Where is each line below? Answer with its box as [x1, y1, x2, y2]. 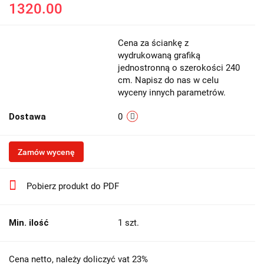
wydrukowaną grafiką [118, 49, 200, 61]
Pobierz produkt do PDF [27, 180, 119, 192]
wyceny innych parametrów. [118, 87, 226, 98]
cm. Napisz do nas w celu [118, 74, 219, 85]
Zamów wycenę [18, 147, 75, 157]
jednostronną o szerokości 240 [118, 62, 240, 73]
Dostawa [9, 111, 46, 122]
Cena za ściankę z [118, 37, 189, 48]
